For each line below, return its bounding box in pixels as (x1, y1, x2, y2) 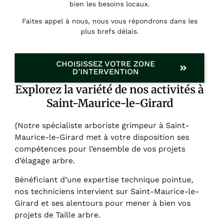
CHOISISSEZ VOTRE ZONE (56, 59, 155, 69)
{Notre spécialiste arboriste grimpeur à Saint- (15, 121, 189, 131)
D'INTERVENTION (72, 67, 139, 77)
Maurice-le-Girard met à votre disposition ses (15, 132, 189, 142)
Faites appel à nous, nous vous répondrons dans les (22, 17, 197, 25)
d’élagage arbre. (15, 156, 75, 166)
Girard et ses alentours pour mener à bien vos (15, 198, 191, 208)
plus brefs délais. (80, 27, 139, 36)
